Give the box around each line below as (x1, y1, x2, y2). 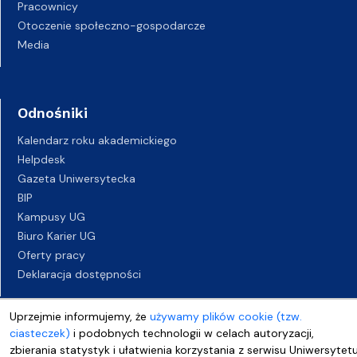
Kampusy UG (18, 209, 85, 224)
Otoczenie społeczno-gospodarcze (18, 18, 206, 33)
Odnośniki (18, 104, 88, 121)
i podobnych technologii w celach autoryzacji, (69, 326, 314, 340)
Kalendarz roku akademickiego (18, 132, 177, 147)
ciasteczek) (9, 326, 70, 340)
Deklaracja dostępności (18, 266, 141, 281)
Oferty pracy (18, 247, 85, 262)
